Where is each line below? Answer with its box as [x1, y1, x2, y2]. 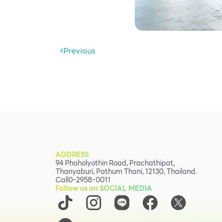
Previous [63, 44, 96, 57]
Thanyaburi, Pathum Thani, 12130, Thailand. [55, 166, 197, 177]
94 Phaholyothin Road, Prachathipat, [55, 157, 175, 168]
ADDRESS [55, 149, 89, 160]
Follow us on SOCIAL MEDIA [55, 182, 152, 194]
